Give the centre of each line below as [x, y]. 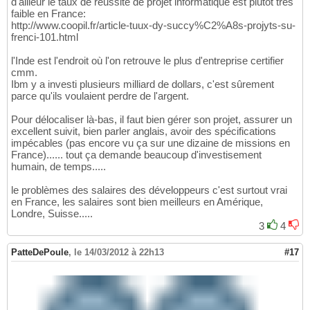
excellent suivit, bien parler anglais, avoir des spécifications [144, 131]
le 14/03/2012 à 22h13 [119, 252]
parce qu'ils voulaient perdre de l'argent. [100, 95]
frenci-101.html [45, 37]
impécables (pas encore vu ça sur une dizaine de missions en [151, 143]
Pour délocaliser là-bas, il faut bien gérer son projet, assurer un [152, 119]
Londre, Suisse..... [52, 213]
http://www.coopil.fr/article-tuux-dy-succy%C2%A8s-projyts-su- [153, 25]
